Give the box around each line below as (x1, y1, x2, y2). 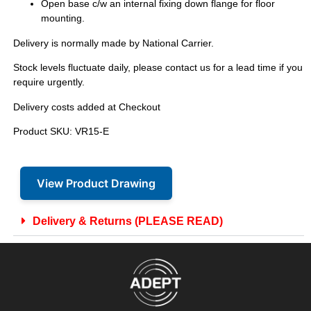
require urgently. (12, 76, 85, 88)
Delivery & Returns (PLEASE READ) (32, 215, 223, 227)
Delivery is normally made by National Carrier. (12, 37, 214, 49)
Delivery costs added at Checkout (12, 101, 160, 112)
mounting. (40, 12, 85, 24)
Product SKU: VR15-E (12, 125, 109, 137)
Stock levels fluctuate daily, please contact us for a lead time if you (12, 62, 303, 74)
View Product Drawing (36, 176, 155, 190)
